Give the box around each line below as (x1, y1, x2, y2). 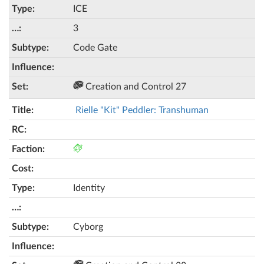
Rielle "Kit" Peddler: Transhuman (75, 105, 209, 115)
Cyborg (73, 222, 103, 232)
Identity (73, 183, 105, 193)
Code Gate (73, 43, 117, 52)
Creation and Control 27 (83, 82, 186, 91)
